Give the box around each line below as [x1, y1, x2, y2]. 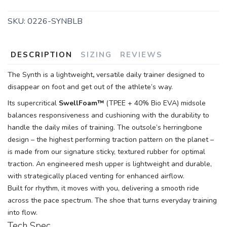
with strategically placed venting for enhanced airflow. [8, 171, 184, 181]
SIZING [81, 49, 112, 60]
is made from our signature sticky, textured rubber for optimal [8, 146, 205, 157]
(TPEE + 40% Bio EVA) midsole [104, 98, 206, 108]
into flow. [8, 207, 40, 217]
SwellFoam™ [59, 98, 104, 108]
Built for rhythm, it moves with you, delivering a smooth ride [8, 183, 199, 193]
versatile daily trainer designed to [94, 69, 205, 80]
